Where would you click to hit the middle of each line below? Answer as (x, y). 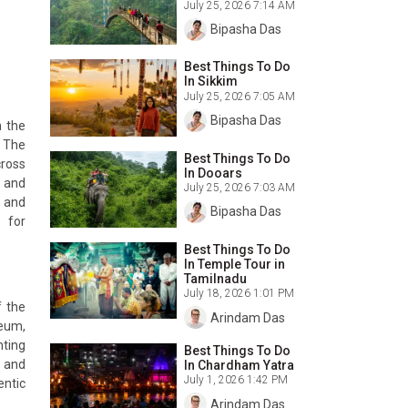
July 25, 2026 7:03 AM (240, 187)
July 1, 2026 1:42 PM (236, 380)
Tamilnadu (216, 278)
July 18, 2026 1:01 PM (240, 294)
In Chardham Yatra (240, 366)
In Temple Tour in (235, 264)
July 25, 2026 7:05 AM (240, 96)
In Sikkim (211, 82)
